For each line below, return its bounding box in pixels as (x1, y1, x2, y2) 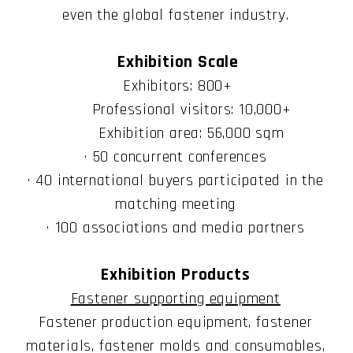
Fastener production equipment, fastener (39, 312, 313, 333)
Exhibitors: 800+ (118, 76, 233, 97)
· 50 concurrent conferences (84, 147, 267, 168)
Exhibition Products (101, 264, 251, 287)
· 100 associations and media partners (46, 217, 305, 239)
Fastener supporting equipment (70, 288, 281, 310)
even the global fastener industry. (62, 5, 289, 26)
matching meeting (115, 194, 236, 215)
